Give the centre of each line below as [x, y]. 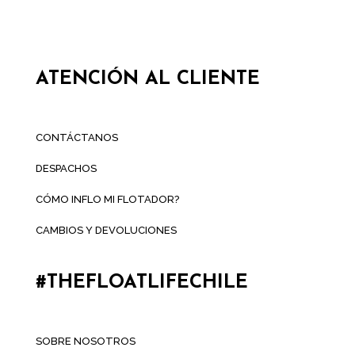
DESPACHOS [66, 168]
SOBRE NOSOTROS [85, 342]
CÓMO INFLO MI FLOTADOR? [107, 199]
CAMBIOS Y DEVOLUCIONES [106, 230]
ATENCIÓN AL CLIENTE [147, 79]
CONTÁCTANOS [76, 137]
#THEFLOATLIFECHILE [141, 283]
